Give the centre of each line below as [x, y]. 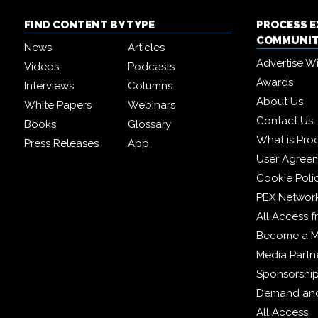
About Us [280, 102]
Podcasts [152, 67]
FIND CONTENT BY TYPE [89, 25]
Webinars [152, 105]
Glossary [150, 125]
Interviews [49, 86]
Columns [150, 86]
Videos [41, 67]
